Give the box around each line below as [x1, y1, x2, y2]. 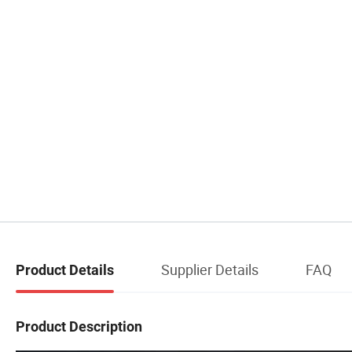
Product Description [16, 317, 142, 335]
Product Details [16, 261, 114, 278]
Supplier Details [161, 259, 258, 279]
